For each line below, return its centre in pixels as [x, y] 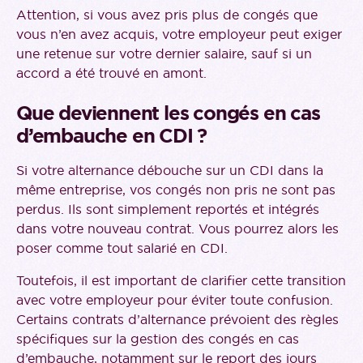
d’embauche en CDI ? [112, 137]
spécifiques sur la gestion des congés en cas [158, 339]
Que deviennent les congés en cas [168, 114]
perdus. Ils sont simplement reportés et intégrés [168, 209]
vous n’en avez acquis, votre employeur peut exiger [179, 34]
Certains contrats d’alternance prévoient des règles [177, 320]
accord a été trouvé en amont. [111, 73]
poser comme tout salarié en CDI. [122, 248]
